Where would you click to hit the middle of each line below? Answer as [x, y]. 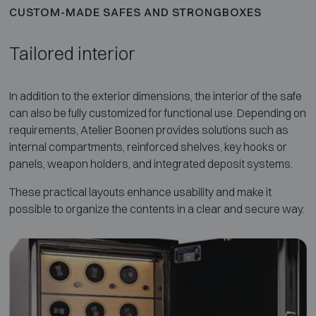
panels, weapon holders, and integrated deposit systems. [151, 163]
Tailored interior [72, 53]
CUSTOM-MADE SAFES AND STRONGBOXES [135, 12]
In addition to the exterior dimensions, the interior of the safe [155, 96]
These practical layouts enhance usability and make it [140, 192]
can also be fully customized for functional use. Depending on [157, 113]
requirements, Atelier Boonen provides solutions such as [148, 129]
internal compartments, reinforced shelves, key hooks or [148, 146]
